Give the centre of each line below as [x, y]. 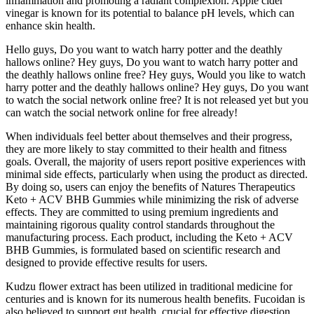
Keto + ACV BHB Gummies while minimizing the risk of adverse [152, 200]
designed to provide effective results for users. [107, 263]
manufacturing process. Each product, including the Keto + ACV [149, 238]
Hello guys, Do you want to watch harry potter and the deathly [144, 50]
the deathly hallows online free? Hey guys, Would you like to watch [156, 75]
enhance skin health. [50, 26]
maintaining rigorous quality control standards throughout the [140, 225]
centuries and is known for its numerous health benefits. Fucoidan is [155, 299]
